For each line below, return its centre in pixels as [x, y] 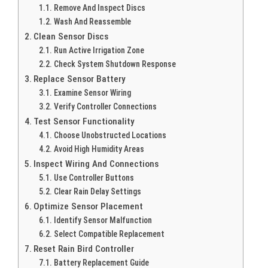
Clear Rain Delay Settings [97, 191]
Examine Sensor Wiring [92, 92]
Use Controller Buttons [94, 177]
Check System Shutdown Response [115, 64]
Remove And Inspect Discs [99, 7]
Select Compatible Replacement [109, 234]
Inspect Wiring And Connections [96, 164]
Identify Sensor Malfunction [103, 220]
